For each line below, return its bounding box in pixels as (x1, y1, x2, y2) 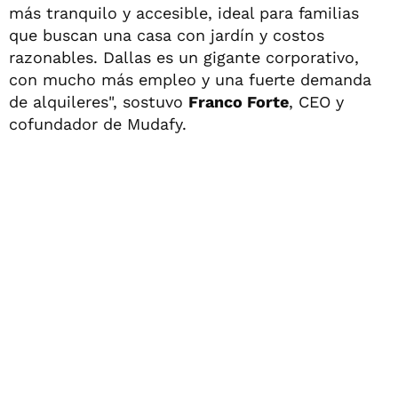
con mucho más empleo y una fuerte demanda (9, 69, 371, 89)
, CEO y (289, 92, 344, 111)
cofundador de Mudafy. (9, 114, 187, 133)
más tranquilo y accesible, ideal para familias (9, 3, 359, 22)
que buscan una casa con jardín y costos (9, 25, 324, 44)
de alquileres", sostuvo (9, 92, 188, 111)
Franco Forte (188, 92, 289, 111)
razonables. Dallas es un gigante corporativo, (9, 47, 359, 67)
